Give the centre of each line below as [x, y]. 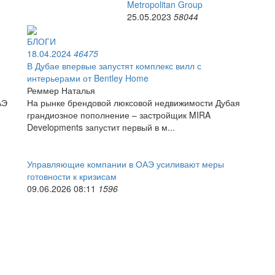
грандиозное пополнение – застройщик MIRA [119, 115]
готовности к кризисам [72, 176]
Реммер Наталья [61, 91]
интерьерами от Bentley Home [88, 78]
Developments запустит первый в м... [101, 127]
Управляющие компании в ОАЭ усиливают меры [126, 164]
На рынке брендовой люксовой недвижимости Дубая [134, 103]
